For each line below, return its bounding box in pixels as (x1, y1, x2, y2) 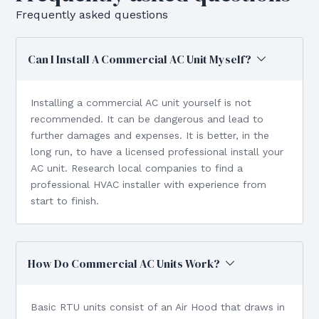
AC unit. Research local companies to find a (31, 162, 244, 174)
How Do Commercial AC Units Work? (28, 255, 221, 271)
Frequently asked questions (16, 7, 169, 21)
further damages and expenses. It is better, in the (31, 129, 270, 141)
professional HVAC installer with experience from (31, 178, 267, 190)
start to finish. (31, 194, 100, 206)
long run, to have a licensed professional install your (31, 145, 284, 157)
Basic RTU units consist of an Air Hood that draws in (31, 300, 286, 313)
